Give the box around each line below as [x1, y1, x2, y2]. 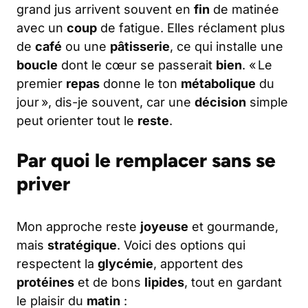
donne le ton [100, 76, 181, 91]
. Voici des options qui [117, 238, 245, 253]
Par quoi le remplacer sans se [16, 148, 276, 173]
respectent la [16, 256, 98, 272]
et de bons [74, 275, 144, 290]
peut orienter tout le [16, 113, 137, 129]
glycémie [98, 256, 153, 272]
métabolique [181, 76, 256, 91]
